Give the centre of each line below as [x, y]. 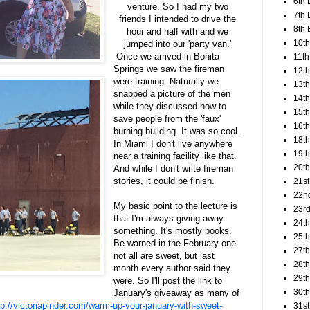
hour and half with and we [178, 32]
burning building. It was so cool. [177, 131]
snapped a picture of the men [172, 94]
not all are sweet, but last [164, 256]
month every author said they [172, 268]
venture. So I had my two [177, 7]
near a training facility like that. [175, 156]
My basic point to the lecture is [176, 206]
